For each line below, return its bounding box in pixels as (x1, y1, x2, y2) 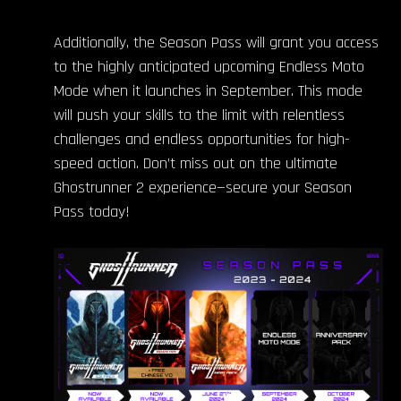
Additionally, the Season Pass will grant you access (54, 31, 379, 53)
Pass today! (54, 200, 130, 222)
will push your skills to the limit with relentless (54, 104, 345, 125)
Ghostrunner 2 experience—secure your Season (54, 176, 352, 198)
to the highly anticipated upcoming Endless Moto (54, 55, 364, 77)
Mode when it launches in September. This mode (54, 80, 363, 101)
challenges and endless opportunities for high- (54, 128, 350, 149)
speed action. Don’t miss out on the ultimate (54, 152, 337, 174)
